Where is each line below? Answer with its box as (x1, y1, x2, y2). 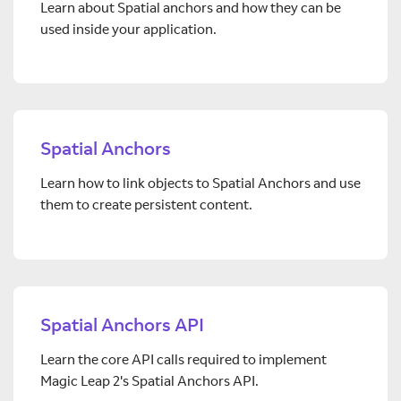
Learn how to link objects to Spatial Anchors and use (40, 175, 361, 192)
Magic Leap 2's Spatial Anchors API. (40, 372, 259, 389)
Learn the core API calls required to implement (40, 351, 327, 368)
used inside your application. (40, 20, 217, 38)
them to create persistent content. (40, 196, 252, 214)
